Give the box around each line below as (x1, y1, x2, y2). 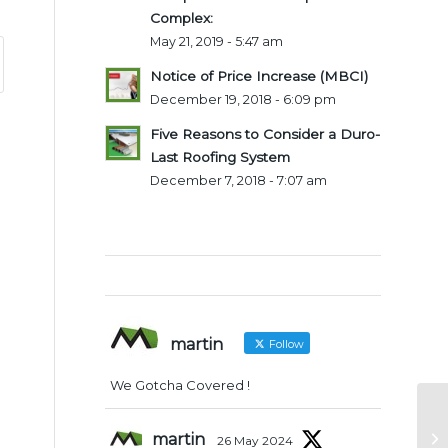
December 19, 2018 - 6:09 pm (150, 91, 337, 107)
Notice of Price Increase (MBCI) (150, 67, 369, 84)
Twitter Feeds (105, 264, 240, 286)
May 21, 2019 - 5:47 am (150, 33, 284, 49)
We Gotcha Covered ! (110, 376, 251, 393)
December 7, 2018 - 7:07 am (150, 172, 328, 188)
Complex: (150, 9, 214, 26)
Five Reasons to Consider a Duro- (150, 125, 381, 142)
